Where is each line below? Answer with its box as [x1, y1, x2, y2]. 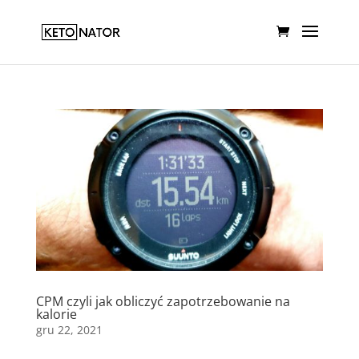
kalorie [35, 305, 77, 323]
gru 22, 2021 [35, 321, 103, 337]
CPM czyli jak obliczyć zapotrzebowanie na [35, 292, 290, 310]
